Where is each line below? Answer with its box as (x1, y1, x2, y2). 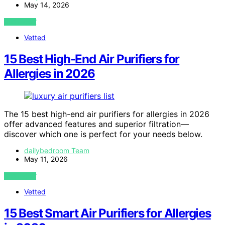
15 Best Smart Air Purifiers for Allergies (4, 206, 211, 221)
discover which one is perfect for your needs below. (4, 129, 202, 140)
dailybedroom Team (24, 146, 89, 155)
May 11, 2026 (24, 155, 68, 164)
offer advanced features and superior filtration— (4, 119, 189, 130)
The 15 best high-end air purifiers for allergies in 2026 (4, 109, 209, 120)
